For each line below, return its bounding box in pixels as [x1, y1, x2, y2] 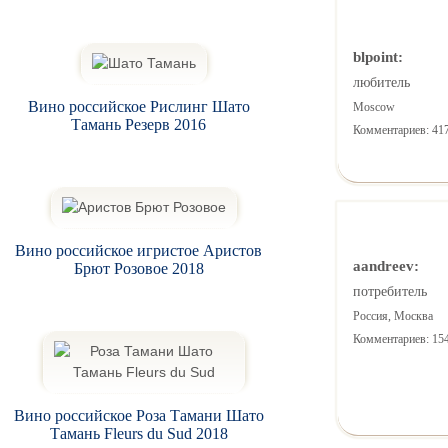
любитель [352, 75, 410, 91]
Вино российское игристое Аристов [15, 241, 263, 259]
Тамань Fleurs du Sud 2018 [49, 424, 228, 442]
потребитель [352, 284, 427, 300]
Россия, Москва [352, 309, 433, 324]
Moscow [352, 100, 395, 115]
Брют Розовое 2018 [73, 259, 204, 277]
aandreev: [352, 257, 419, 275]
